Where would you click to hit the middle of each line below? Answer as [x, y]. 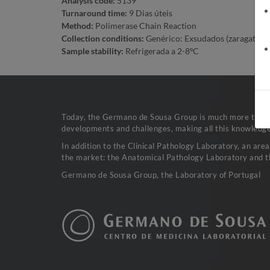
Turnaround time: [94, 13]
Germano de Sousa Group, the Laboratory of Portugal [161, 174]
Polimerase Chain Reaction [145, 25]
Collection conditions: [103, 38]
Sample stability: [93, 51]
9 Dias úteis [150, 13]
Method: [77, 25]
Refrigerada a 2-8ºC [161, 51]
